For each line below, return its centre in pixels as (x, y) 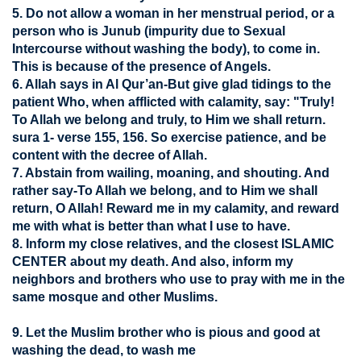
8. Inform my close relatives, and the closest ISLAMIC (173, 244)
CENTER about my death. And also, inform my (153, 261)
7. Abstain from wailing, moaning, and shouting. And (171, 173)
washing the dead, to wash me (104, 350)
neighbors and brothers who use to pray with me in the (178, 279)
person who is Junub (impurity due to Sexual (149, 31)
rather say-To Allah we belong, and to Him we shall (165, 191)
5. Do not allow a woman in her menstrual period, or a (173, 13)
